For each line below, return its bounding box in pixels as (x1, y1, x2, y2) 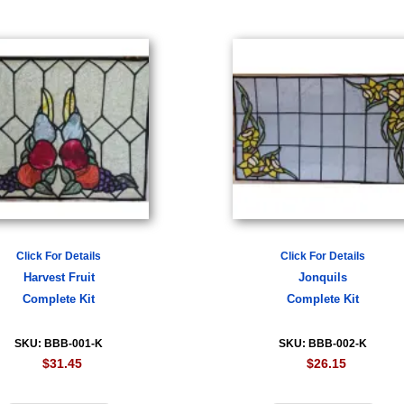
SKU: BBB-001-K (14, 337, 104, 350)
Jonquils (298, 271, 348, 284)
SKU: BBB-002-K (279, 337, 368, 350)
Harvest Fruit (23, 271, 95, 284)
